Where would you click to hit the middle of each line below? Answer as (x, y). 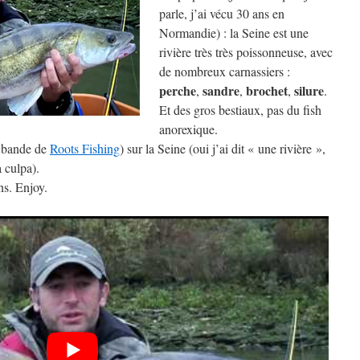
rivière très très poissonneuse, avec (246, 52)
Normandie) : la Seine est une (234, 33)
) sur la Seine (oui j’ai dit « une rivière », (223, 148)
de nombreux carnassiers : (225, 71)
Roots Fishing (85, 148)
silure (309, 90)
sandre (221, 90)
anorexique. (188, 129)
